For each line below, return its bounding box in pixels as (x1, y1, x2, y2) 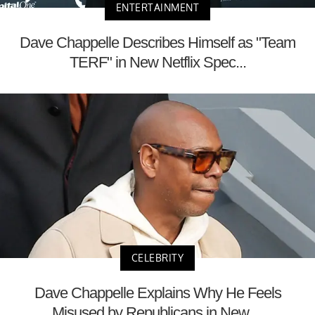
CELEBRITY (131, 252, 184, 264)
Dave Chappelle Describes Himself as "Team (20, 33, 295, 51)
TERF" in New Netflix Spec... (69, 53, 246, 71)
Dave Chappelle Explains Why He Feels (34, 284, 281, 302)
